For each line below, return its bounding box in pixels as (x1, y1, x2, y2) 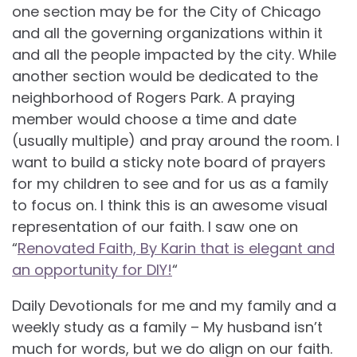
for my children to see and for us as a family (12, 173, 328, 194)
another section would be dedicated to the (12, 65, 318, 86)
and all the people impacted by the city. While (12, 44, 336, 65)
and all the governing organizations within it (12, 22, 323, 43)
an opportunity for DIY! (12, 259, 172, 280)
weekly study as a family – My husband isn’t (12, 316, 323, 337)
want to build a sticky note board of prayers (12, 151, 326, 172)
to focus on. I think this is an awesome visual (12, 194, 328, 215)
